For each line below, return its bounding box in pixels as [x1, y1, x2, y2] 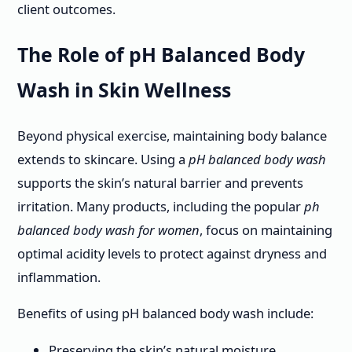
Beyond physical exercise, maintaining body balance [17, 126, 327, 145]
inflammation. [17, 267, 101, 286]
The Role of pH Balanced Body [17, 42, 305, 68]
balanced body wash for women [17, 220, 200, 239]
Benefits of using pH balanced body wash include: [17, 304, 313, 323]
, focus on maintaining [200, 220, 332, 239]
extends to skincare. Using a [17, 149, 189, 168]
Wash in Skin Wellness [17, 77, 231, 104]
